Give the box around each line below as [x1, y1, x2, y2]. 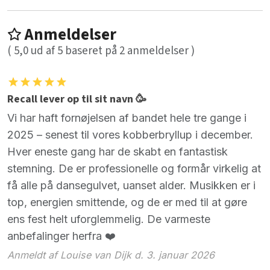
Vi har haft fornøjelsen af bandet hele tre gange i [7, 111, 246, 124]
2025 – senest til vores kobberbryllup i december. [7, 128, 253, 141]
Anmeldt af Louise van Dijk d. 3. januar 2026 [7, 249, 215, 262]
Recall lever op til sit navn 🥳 [7, 91, 146, 107]
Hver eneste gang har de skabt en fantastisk [7, 145, 228, 158]
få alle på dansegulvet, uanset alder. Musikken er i [7, 178, 256, 192]
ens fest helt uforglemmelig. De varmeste [7, 212, 210, 225]
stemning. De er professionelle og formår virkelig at [7, 162, 261, 175]
